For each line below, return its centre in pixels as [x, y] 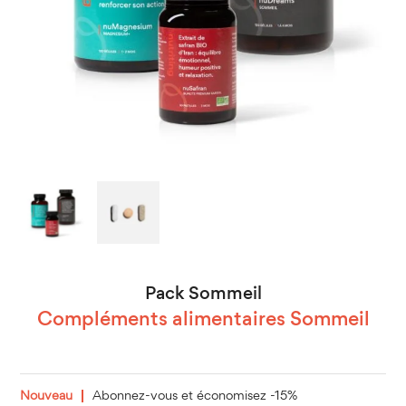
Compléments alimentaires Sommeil [203, 320]
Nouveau [47, 396]
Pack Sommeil [203, 294]
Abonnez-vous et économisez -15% [195, 396]
